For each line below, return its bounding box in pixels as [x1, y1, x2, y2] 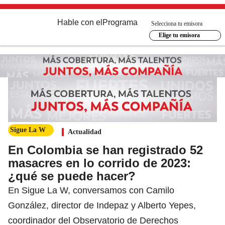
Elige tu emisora [158, 32, 200, 39]
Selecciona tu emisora [151, 20, 202, 27]
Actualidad [68, 128, 101, 136]
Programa [102, 18, 138, 27]
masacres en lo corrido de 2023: [8, 156, 191, 170]
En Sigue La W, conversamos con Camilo [8, 185, 174, 195]
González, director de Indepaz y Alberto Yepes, [8, 200, 196, 210]
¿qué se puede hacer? [8, 169, 136, 183]
